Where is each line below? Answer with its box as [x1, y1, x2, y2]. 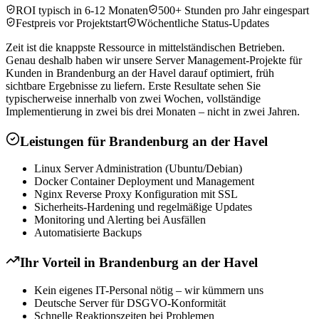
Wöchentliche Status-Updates [137, 16, 269, 29]
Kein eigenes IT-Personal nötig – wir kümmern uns [34, 283, 263, 296]
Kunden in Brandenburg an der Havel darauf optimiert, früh [6, 66, 274, 79]
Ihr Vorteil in [20, 255, 99, 271]
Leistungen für [20, 133, 109, 149]
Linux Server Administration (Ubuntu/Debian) [34, 162, 242, 175]
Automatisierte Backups [34, 226, 142, 239]
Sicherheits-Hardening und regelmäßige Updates [34, 201, 252, 214]
